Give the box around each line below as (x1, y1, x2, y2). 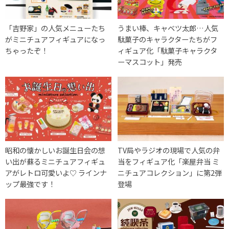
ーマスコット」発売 (118, 56, 182, 67)
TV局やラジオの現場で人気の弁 (118, 144, 220, 155)
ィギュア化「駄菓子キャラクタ (118, 44, 218, 56)
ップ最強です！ (5, 178, 55, 189)
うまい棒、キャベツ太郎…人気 (118, 22, 219, 33)
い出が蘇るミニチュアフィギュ (5, 155, 105, 167)
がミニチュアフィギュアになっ (5, 33, 105, 44)
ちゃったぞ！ (5, 44, 48, 56)
